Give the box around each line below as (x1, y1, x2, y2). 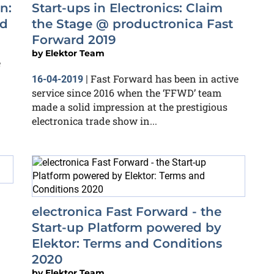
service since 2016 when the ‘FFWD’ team (32, 86, 221, 99)
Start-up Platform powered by (32, 220, 221, 235)
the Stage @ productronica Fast (32, 17, 233, 31)
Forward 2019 (32, 32, 116, 47)
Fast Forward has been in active (91, 72, 239, 85)
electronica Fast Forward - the (32, 204, 221, 219)
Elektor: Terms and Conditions (32, 236, 222, 251)
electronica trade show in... (32, 114, 157, 127)
